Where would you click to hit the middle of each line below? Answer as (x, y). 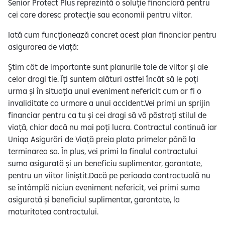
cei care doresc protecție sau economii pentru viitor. (100, 14)
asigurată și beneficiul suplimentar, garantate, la (94, 199)
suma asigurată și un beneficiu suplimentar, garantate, (105, 163)
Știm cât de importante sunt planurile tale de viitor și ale (108, 67)
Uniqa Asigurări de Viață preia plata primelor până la (102, 139)
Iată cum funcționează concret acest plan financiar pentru (112, 34)
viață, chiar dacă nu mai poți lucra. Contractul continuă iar (113, 127)
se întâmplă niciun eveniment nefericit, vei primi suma (104, 187)
